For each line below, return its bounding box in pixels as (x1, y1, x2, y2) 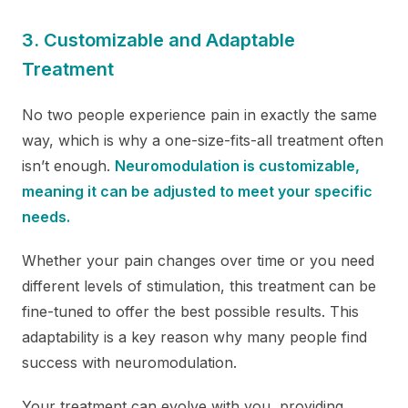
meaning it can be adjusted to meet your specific (22, 181, 372, 200)
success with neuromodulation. (22, 352, 237, 372)
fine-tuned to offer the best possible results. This (22, 301, 359, 321)
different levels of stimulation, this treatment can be (22, 276, 376, 295)
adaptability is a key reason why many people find (22, 327, 367, 346)
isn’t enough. (22, 156, 115, 175)
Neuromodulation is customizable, (115, 156, 360, 175)
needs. (22, 207, 70, 226)
